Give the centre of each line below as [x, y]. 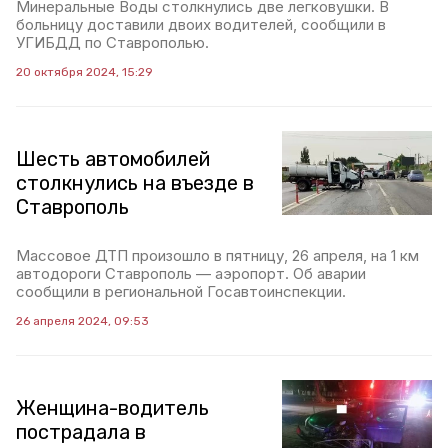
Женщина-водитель [112, 408]
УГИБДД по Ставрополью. [112, 42]
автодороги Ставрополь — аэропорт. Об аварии [191, 273]
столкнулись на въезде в [135, 183]
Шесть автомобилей [113, 159]
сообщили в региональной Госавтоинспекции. [181, 291]
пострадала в [81, 432]
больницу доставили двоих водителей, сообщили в [201, 24]
